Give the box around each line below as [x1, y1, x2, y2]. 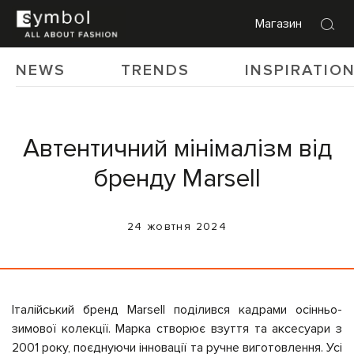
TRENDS [121, 61, 190, 80]
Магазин [255, 15, 302, 32]
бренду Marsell [93, 164, 261, 194]
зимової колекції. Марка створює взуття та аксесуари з [12, 321, 342, 337]
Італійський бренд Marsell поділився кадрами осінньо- [12, 302, 342, 318]
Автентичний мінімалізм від [22, 134, 332, 164]
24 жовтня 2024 [126, 220, 228, 233]
